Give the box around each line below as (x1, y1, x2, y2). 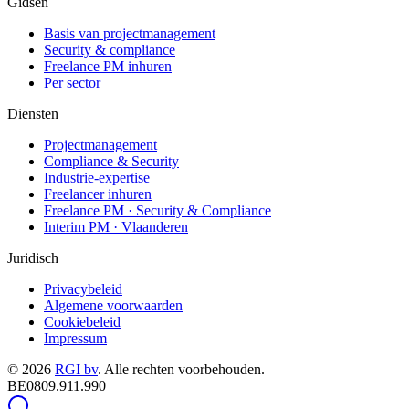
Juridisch (7, 250, 58, 267)
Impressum (44, 330, 107, 347)
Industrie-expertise (44, 170, 150, 186)
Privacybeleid (44, 281, 122, 298)
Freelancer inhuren (44, 186, 152, 203)
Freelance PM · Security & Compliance (44, 203, 271, 219)
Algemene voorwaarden (44, 298, 183, 314)
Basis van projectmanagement (44, 26, 215, 42)
